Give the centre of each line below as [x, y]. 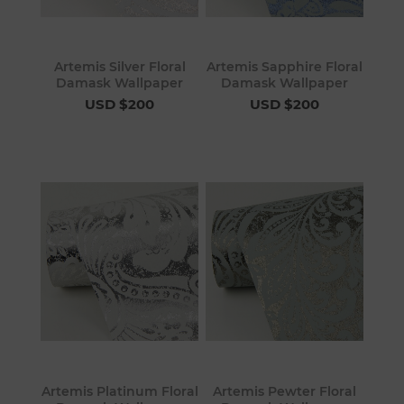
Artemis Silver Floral [119, 67]
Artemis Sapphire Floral [284, 67]
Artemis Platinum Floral [119, 391]
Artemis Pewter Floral [284, 391]
